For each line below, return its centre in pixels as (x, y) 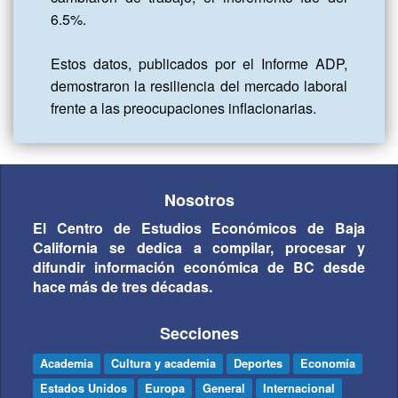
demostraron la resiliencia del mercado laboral (199, 86)
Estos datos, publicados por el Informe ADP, (199, 64)
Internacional (299, 388)
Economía (328, 364)
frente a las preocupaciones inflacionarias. (183, 108)
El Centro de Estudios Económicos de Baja (199, 228)
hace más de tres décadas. (123, 287)
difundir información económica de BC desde (199, 267)
